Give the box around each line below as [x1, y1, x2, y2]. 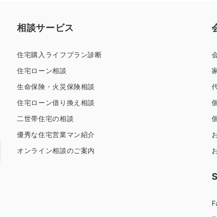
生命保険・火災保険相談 [17, 82, 95, 91]
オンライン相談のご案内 [17, 146, 95, 155]
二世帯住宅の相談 [17, 114, 74, 123]
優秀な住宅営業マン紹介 [17, 130, 95, 139]
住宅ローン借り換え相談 [17, 98, 95, 107]
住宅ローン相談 [17, 66, 67, 75]
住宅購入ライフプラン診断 [17, 50, 102, 59]
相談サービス [17, 22, 74, 33]
